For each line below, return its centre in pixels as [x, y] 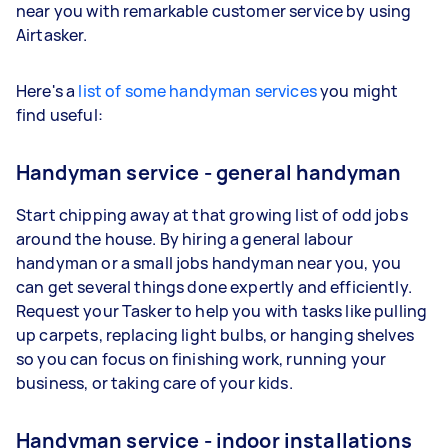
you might [357, 90]
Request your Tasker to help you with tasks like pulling [222, 310]
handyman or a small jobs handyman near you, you [209, 262]
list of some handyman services [197, 90]
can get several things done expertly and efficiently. [214, 286]
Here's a [47, 90]
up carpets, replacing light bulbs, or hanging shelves [215, 334]
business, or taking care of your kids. [154, 382]
